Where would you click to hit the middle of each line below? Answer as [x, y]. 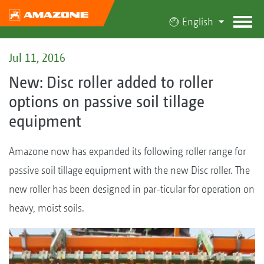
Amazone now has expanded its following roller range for [127, 151]
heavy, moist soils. [47, 207]
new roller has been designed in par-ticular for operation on [132, 189]
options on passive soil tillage [107, 101]
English [197, 22]
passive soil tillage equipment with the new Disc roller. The [129, 170]
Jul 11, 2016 [37, 57]
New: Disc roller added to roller [111, 82]
